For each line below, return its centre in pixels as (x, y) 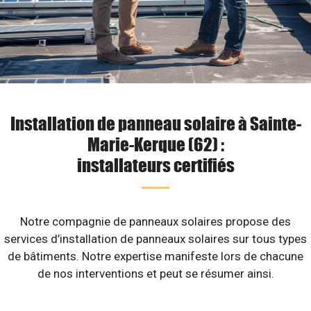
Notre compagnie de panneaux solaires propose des (155, 221)
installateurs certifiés (155, 165)
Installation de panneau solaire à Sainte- (155, 123)
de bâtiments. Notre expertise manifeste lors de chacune (155, 256)
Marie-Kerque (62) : (155, 144)
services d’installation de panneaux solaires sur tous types (155, 239)
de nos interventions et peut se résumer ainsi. (155, 274)
